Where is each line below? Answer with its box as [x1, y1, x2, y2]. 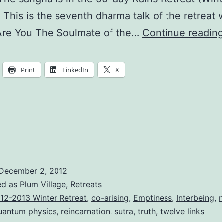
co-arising [91, 193, 129, 203]
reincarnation [61, 206, 110, 217]
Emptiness [133, 193, 172, 203]
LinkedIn [62, 65, 88, 75]
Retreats [70, 179, 102, 190]
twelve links [160, 206, 204, 217]
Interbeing [176, 193, 214, 203]
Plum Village [20, 179, 66, 190]
